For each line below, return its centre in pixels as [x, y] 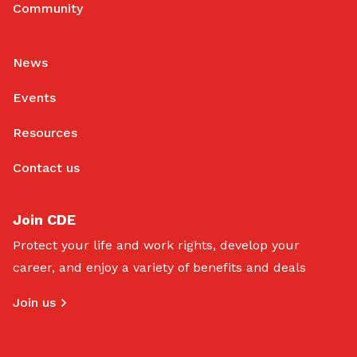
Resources [45, 132]
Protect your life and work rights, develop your [156, 245]
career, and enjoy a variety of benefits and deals [159, 267]
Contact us [46, 167]
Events [34, 97]
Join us [34, 302]
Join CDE [44, 219]
